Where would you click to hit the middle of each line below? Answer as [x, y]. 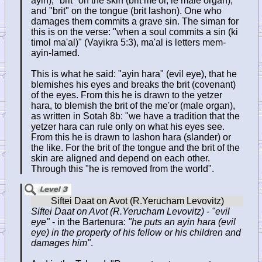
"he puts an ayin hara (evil [182, 222]
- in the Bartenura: [89, 222]
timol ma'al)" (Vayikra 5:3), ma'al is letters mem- [128, 43]
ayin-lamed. [55, 53]
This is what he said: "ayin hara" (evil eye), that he [134, 74]
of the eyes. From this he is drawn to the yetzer [127, 95]
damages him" [61, 243]
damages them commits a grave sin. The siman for [135, 22]
